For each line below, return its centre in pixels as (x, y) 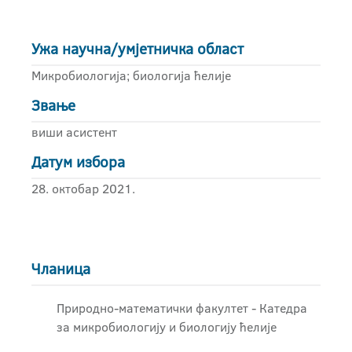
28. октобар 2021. (83, 189)
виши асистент (74, 132)
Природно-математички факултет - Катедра (182, 308)
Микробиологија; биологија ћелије (131, 75)
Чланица (61, 269)
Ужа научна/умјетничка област (137, 49)
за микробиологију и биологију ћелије (167, 327)
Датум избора (78, 162)
